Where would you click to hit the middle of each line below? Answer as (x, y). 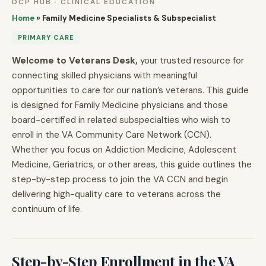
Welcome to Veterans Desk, (75, 61)
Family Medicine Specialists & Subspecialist (129, 18)
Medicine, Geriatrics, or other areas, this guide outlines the (132, 164)
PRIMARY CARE (46, 37)
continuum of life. (47, 209)
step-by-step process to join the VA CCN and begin (120, 179)
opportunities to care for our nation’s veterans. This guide (130, 90)
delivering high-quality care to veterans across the (116, 194)
